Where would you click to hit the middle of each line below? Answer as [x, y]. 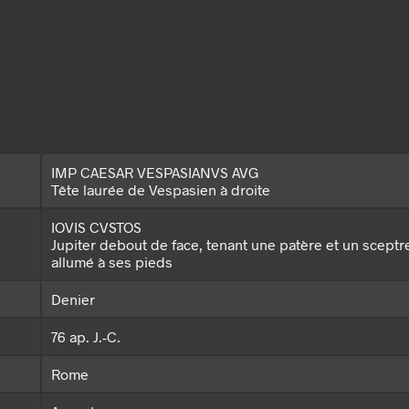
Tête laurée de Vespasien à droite [161, 189]
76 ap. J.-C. [86, 336]
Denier [73, 299]
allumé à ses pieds [112, 261]
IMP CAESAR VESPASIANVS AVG [155, 172]
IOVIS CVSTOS [96, 226]
